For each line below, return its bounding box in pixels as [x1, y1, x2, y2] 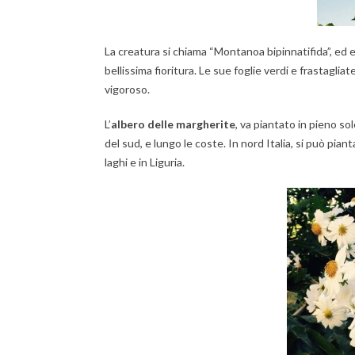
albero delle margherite [111, 117, 235, 131]
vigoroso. [105, 82, 150, 96]
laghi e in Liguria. [105, 155, 185, 169]
